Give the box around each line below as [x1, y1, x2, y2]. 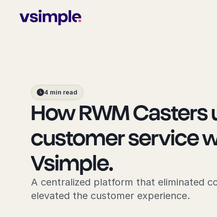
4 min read [44, 88, 77, 96]
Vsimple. [31, 149, 113, 176]
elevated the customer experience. [31, 190, 190, 201]
